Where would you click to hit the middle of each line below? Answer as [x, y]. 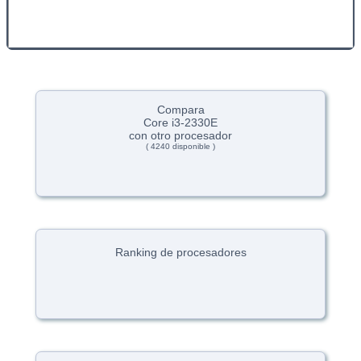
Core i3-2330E [180, 123]
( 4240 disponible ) [180, 147]
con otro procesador [180, 136]
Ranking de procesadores [180, 253]
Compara [180, 110]
